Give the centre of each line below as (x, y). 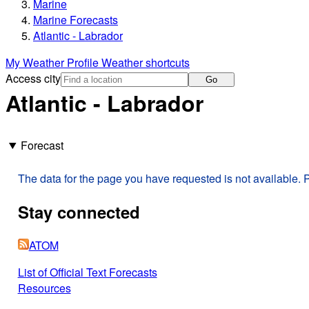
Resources (44, 288)
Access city (33, 79)
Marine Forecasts (76, 20)
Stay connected (79, 211)
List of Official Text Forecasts (87, 272)
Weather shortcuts (146, 63)
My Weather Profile (53, 63)
